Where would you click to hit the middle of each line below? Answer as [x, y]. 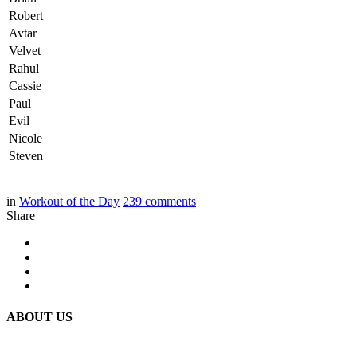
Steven [26, 155]
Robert [26, 15]
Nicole [25, 138]
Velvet [25, 50]
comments [171, 201]
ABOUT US [39, 317]
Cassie [25, 85]
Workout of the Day [69, 201]
